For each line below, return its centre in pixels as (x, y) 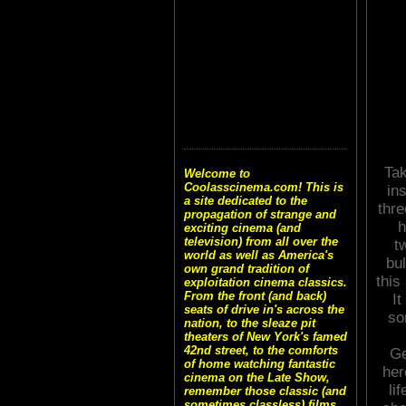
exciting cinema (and (242, 228)
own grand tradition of (246, 269)
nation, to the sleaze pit (250, 324)
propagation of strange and (260, 215)
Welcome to (217, 174)
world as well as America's (259, 256)
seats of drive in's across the (264, 310)
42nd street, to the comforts (261, 351)
